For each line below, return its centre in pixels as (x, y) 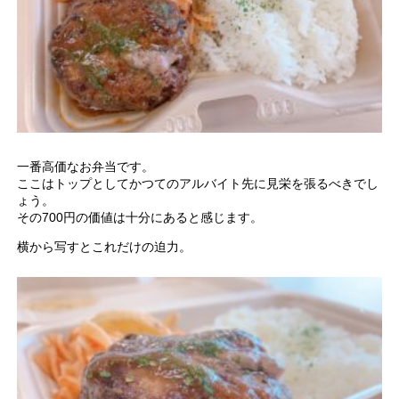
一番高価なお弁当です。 (86, 166)
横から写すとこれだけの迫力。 (105, 246)
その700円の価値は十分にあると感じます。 (140, 217)
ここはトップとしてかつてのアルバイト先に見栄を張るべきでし (198, 183)
